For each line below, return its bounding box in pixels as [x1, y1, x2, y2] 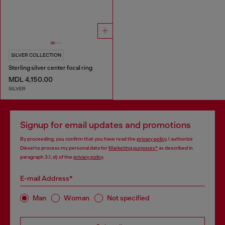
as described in [158, 145, 193, 151]
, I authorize [166, 136, 193, 142]
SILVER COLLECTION [11, 52, 61, 58]
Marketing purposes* [108, 145, 158, 151]
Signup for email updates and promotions [20, 120, 191, 130]
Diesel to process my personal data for [20, 145, 108, 151]
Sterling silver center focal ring [9, 64, 92, 72]
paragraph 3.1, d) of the [20, 154, 73, 160]
